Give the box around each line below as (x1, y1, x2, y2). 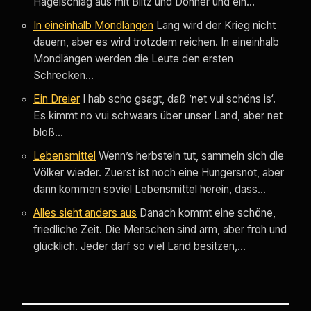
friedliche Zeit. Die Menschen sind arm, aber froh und (33, 223, 287, 237)
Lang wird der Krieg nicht (156, 19, 276, 33)
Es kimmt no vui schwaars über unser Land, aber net (33, 109, 283, 123)
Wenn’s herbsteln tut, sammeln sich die (99, 149, 284, 163)
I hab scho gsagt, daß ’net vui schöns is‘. (83, 92, 276, 106)
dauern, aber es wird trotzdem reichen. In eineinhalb (33, 35, 279, 49)
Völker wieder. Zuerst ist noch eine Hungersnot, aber (33, 166, 284, 180)
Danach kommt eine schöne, (140, 206, 276, 220)
